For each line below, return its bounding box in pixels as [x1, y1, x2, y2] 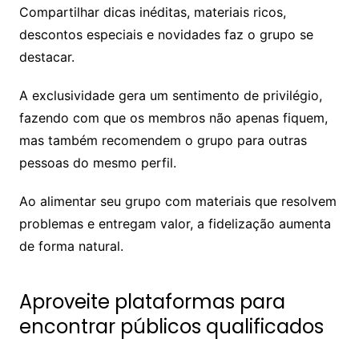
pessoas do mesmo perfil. [18, 155, 176, 171]
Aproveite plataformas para [18, 288, 285, 316]
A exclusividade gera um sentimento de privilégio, [18, 87, 322, 104]
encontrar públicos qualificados [18, 313, 324, 341]
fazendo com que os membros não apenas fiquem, [18, 110, 328, 127]
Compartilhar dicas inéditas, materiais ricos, [18, 4, 286, 21]
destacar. [18, 49, 75, 66]
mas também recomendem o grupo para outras [18, 132, 307, 149]
